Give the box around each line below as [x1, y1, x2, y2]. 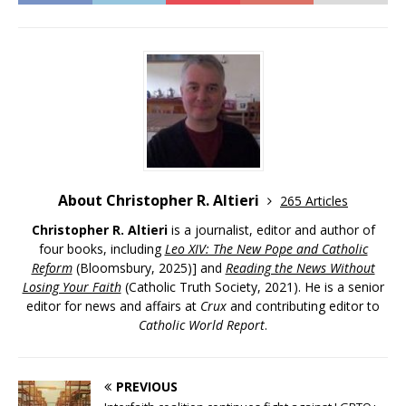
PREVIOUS [116, 377, 178, 395]
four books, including [38, 239, 165, 257]
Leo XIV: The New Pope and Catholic [164, 239, 368, 257]
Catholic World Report [139, 315, 265, 333]
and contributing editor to [227, 296, 380, 314]
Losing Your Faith [22, 277, 121, 295]
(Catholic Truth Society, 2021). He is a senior [121, 277, 384, 295]
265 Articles [280, 191, 348, 209]
